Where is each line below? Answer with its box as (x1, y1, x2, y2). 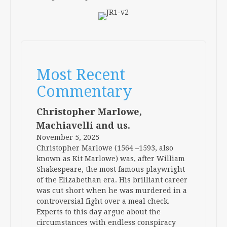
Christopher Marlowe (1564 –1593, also (36, 144, 173, 152)
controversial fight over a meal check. (36, 197, 170, 205)
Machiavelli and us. (36, 120, 130, 131)
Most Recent (36, 66, 125, 84)
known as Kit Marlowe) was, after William (36, 155, 185, 163)
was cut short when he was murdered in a (36, 186, 187, 195)
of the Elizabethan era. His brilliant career (36, 176, 187, 184)
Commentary (36, 83, 132, 100)
